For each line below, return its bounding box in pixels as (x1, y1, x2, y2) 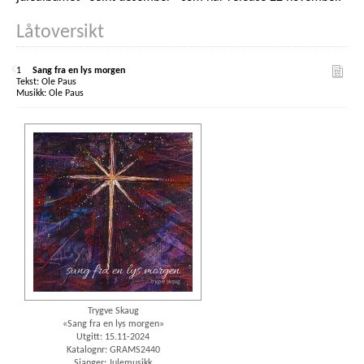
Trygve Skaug (87, 306, 139, 317)
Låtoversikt (16, 23, 104, 43)
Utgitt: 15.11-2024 (76, 332, 149, 343)
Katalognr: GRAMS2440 (66, 345, 160, 356)
